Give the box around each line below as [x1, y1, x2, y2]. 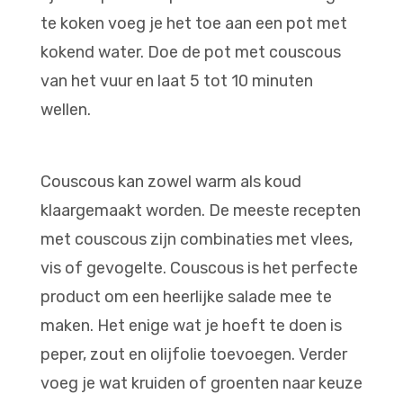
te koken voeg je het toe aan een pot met [40, 13, 347, 33]
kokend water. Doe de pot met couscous [40, 42, 341, 62]
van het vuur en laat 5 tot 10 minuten [40, 71, 313, 91]
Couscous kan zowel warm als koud [40, 172, 301, 192]
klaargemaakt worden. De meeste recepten [40, 201, 361, 220]
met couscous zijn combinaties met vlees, [40, 229, 353, 249]
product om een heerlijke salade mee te [40, 287, 332, 307]
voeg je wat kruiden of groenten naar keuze [40, 373, 363, 393]
